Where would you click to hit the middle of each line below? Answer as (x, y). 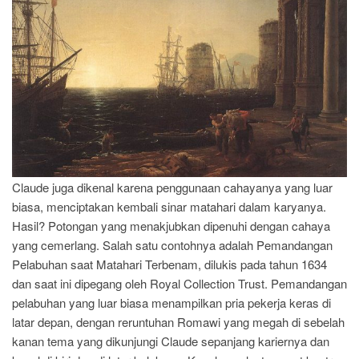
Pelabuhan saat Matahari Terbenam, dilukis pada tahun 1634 (169, 264)
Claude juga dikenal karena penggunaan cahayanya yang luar (172, 187)
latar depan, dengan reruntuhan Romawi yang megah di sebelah (178, 321)
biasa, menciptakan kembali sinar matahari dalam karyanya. (169, 206)
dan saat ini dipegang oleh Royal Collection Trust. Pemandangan (179, 283)
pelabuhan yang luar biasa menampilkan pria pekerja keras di (171, 302)
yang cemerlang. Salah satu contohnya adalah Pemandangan (172, 244)
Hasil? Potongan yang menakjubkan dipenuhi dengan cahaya (171, 225)
